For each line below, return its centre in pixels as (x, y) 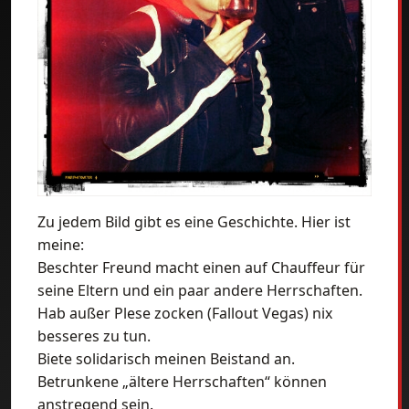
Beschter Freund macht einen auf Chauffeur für (201, 267)
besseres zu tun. (94, 336)
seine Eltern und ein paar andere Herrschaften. (200, 290)
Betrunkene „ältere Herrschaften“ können (182, 382)
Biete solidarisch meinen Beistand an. (166, 359)
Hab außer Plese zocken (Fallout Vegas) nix (185, 313)
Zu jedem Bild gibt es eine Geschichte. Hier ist (194, 222)
